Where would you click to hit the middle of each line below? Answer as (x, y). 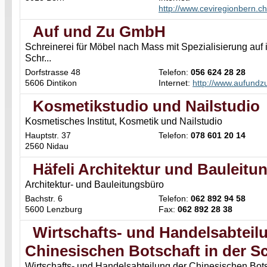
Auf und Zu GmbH (99, 32)
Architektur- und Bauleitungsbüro (94, 184)
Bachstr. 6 (44, 198)
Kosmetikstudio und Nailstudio (146, 106)
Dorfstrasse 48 (53, 72)
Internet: (176, 83)
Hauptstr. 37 (48, 135)
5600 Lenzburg (54, 209)
